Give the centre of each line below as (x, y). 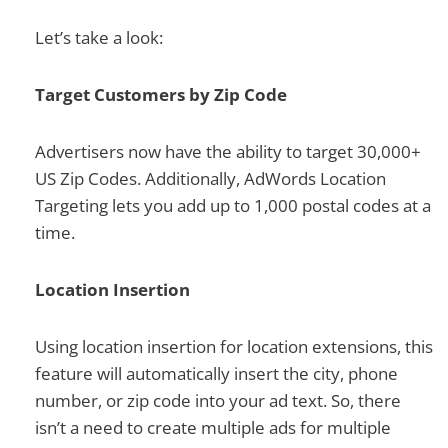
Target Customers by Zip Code (161, 94)
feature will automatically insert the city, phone (216, 373)
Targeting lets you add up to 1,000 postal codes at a (233, 205)
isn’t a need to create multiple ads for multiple (213, 427)
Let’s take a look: (99, 37)
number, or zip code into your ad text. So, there (218, 400)
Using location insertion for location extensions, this (234, 346)
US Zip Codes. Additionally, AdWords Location (210, 178)
